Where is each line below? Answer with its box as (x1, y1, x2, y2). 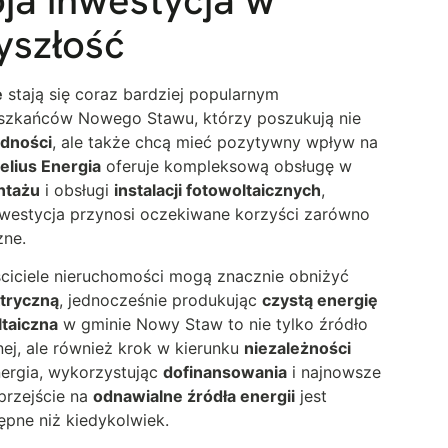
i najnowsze (287, 362, 381, 383)
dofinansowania (163, 362, 287, 383)
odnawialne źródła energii (93, 386, 295, 407)
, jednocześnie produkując (59, 290, 262, 311)
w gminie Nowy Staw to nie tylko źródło (58, 314, 368, 335)
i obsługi (40, 179, 114, 200)
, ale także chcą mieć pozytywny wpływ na (52, 131, 378, 152)
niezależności (244, 338, 351, 359)
